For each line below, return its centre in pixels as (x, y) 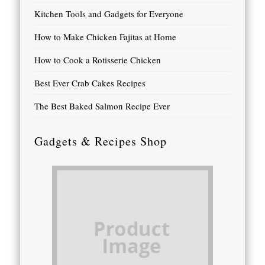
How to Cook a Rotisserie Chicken (98, 60)
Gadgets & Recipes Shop (101, 141)
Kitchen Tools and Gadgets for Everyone (109, 14)
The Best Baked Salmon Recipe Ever (102, 106)
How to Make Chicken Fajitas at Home (106, 37)
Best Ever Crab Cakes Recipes (90, 83)
